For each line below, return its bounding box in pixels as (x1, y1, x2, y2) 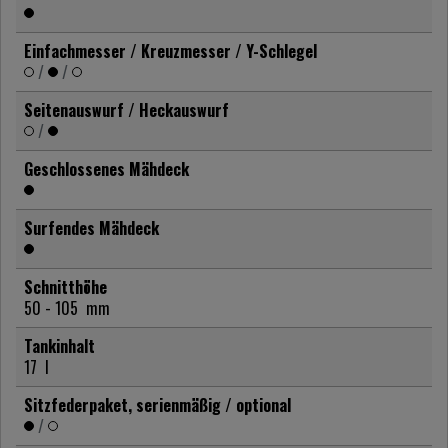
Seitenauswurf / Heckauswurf (24, 97, 229, 122)
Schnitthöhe (24, 274, 107, 299)
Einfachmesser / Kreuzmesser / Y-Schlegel (24, 38, 317, 63)
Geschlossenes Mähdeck (24, 156, 189, 181)
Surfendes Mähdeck (24, 215, 159, 240)
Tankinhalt (24, 333, 95, 358)
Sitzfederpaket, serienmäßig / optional (24, 392, 291, 417)
